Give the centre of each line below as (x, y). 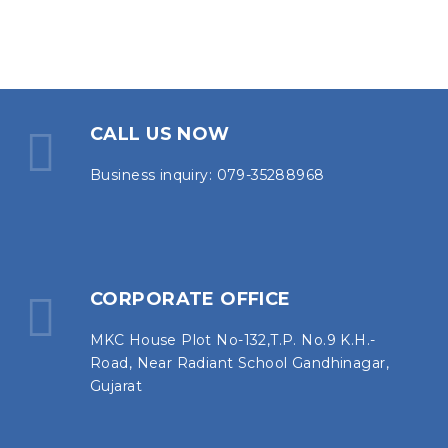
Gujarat (116, 385)
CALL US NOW (160, 133)
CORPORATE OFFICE (190, 298)
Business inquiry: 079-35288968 (207, 174)
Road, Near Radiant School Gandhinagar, (239, 362)
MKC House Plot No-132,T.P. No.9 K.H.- (233, 339)
